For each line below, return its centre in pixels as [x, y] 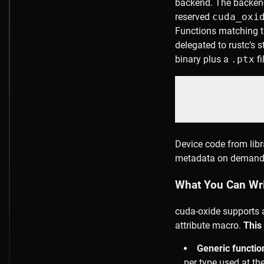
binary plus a [203, 60]
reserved [194, 17]
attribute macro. [209, 225]
